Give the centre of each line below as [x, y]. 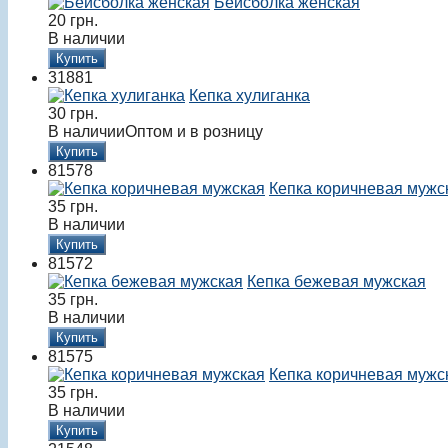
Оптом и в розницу [194, 132]
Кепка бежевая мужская [336, 282]
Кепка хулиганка [249, 96]
